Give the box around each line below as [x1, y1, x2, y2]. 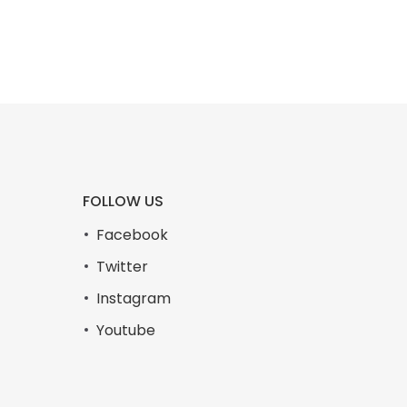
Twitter [96, 255, 148, 277]
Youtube [96, 319, 155, 341]
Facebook [96, 223, 168, 245]
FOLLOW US [83, 190, 164, 212]
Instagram [96, 287, 171, 309]
